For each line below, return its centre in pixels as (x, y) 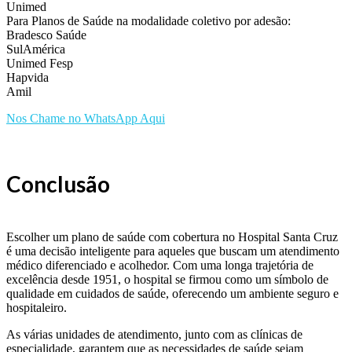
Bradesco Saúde (46, 35)
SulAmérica (36, 49)
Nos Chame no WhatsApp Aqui (86, 119)
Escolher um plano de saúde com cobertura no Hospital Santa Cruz (172, 236)
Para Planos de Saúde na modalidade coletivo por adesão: (148, 21)
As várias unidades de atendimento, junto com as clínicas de (154, 334)
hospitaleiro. (37, 307)
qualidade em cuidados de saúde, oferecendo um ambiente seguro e (172, 293)
